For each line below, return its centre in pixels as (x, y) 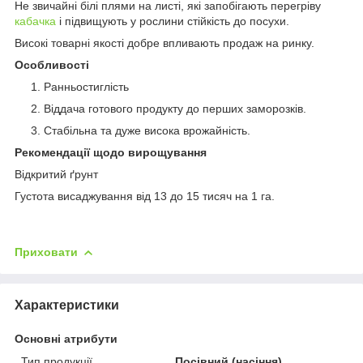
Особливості (52, 64)
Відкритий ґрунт (56, 174)
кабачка (35, 21)
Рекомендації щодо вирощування (111, 152)
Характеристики (67, 305)
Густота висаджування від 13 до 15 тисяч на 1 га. (145, 196)
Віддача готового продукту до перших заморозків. (175, 108)
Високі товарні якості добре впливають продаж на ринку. (164, 43)
